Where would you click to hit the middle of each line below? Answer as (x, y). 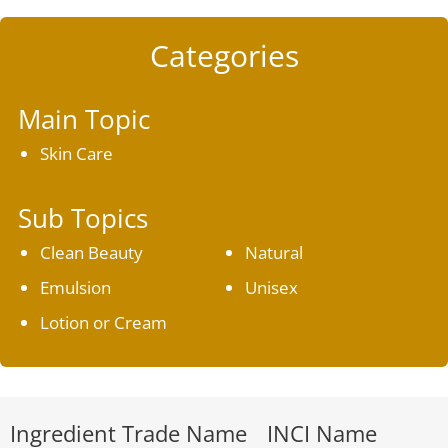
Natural (274, 252)
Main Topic (83, 119)
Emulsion (75, 287)
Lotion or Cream (103, 322)
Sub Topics (82, 218)
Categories (224, 55)
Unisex (271, 287)
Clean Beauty (91, 252)
